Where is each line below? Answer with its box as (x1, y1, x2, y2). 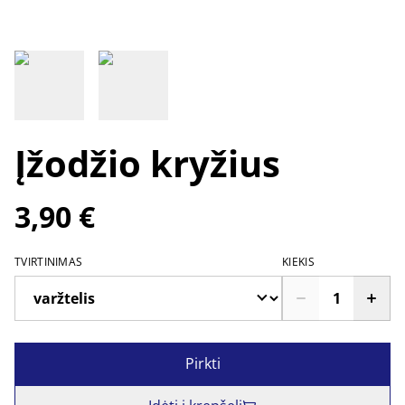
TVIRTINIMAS (14, 254, 83, 269)
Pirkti (184, 353, 221, 373)
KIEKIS (282, 254, 315, 269)
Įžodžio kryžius (14, 138, 280, 188)
